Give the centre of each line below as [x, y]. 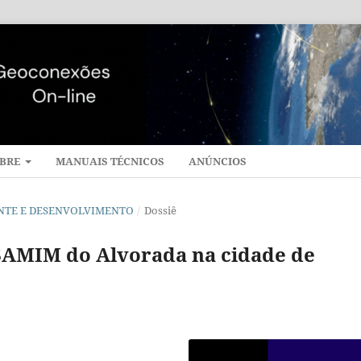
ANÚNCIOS [218, 161]
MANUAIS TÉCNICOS [110, 161]
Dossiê [160, 210]
